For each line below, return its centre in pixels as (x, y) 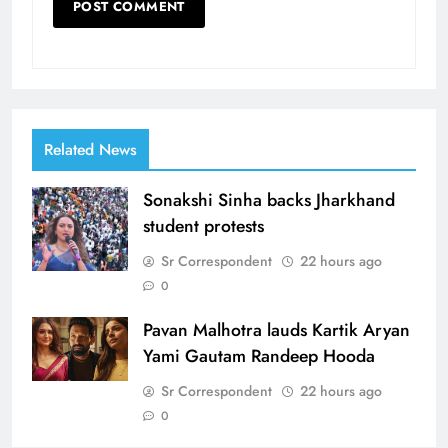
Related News (90, 149)
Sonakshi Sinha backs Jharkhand (269, 199)
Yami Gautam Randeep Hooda (259, 355)
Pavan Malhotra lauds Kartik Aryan (276, 329)
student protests (203, 225)
